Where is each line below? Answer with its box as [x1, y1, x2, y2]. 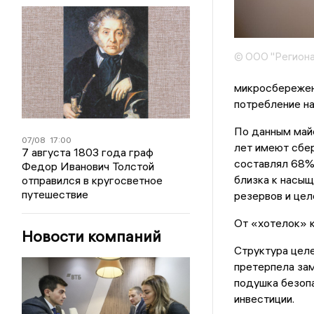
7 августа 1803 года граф [22, 145, 154, 159]
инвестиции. [233, 292, 294, 306]
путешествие [22, 187, 89, 201]
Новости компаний [22, 226, 162, 246]
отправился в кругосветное [22, 173, 163, 187]
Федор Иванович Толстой [22, 159, 155, 173]
